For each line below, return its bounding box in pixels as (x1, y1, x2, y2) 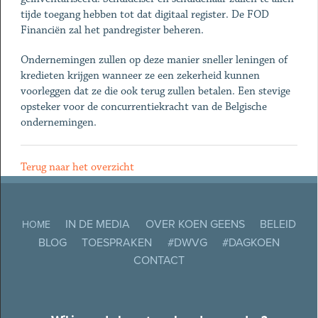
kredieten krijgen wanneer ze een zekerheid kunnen (20, 69, 260, 82)
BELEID (259, 217, 296, 232)
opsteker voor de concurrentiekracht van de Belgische (20, 100, 267, 114)
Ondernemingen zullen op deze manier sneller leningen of (20, 53, 287, 67)
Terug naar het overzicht (20, 160, 134, 174)
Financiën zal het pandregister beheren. (20, 23, 209, 37)
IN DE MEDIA (65, 217, 131, 232)
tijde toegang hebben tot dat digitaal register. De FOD (20, 8, 269, 21)
